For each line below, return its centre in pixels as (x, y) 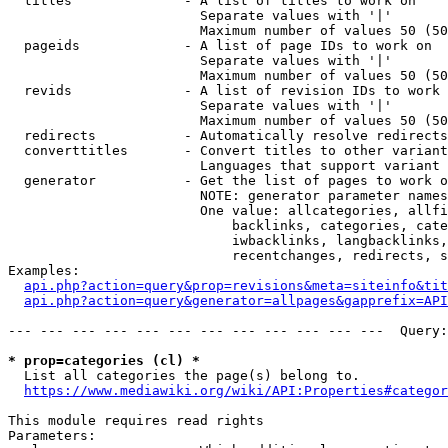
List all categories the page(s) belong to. (184, 375)
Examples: (44, 270)
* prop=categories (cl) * (104, 360)
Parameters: (52, 435)
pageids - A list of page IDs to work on (220, 45)
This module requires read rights (136, 420)
